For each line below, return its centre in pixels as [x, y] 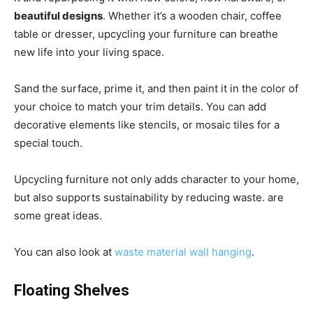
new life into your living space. [89, 52]
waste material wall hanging [183, 252]
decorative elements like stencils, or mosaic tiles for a [147, 125]
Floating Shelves [72, 291]
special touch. [48, 143]
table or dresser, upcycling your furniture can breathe [146, 34]
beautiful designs [58, 16]
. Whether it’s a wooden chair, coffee [192, 16]
